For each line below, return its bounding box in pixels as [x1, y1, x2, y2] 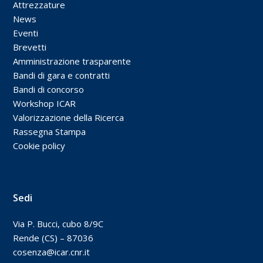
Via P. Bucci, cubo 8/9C [13, 218, 104, 230]
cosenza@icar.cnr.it [13, 246, 90, 258]
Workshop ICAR [13, 97, 76, 110]
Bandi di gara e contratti [13, 69, 110, 82]
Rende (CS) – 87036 [13, 232, 94, 244]
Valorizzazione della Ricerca [13, 112, 124, 124]
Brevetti [13, 41, 47, 53]
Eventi [13, 27, 39, 39]
